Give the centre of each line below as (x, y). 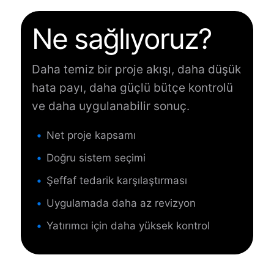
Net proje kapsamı (91, 135)
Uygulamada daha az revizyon (121, 203)
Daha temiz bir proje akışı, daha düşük (136, 69)
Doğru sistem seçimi (96, 158)
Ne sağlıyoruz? (122, 39)
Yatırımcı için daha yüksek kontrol (128, 226)
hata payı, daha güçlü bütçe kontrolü (132, 88)
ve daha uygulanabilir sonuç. (111, 106)
